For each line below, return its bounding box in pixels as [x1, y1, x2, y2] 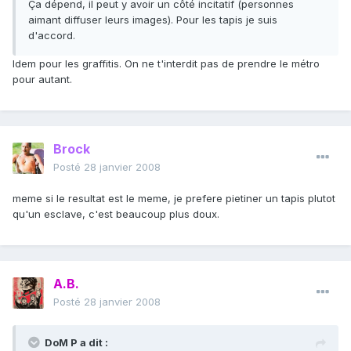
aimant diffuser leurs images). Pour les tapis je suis [28, 13, 277, 27]
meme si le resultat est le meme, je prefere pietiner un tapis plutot [13, 192, 335, 205]
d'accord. [28, 29, 75, 42]
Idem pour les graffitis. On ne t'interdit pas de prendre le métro [13, 57, 320, 71]
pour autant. [13, 73, 72, 86]
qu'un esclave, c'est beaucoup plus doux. [13, 208, 219, 221]
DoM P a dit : [45, 336, 108, 349]
